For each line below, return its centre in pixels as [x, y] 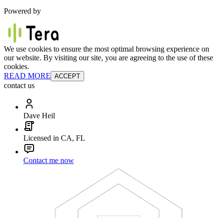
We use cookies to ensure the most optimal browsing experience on [107, 49]
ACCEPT [67, 76]
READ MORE [27, 75]
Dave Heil [39, 115]
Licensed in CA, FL [54, 138]
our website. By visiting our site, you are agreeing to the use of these [109, 57]
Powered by [22, 11]
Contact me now [49, 160]
